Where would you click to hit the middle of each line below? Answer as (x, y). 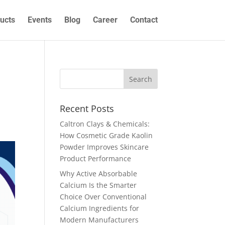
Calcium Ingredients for (100, 208)
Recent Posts (87, 108)
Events (39, 20)
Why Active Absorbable (99, 174)
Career (105, 20)
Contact (144, 20)
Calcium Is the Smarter (98, 185)
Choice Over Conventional (103, 197)
